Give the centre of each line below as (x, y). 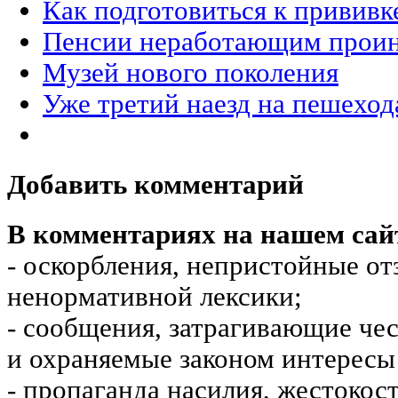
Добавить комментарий (155, 184)
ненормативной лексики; (155, 297)
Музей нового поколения (191, 72)
